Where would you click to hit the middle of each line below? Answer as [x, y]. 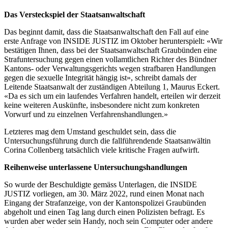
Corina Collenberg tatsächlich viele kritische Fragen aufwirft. [102, 150]
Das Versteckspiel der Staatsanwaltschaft [75, 14]
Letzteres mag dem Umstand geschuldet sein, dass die [90, 131]
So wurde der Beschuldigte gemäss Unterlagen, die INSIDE [101, 184]
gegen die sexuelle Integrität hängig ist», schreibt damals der [100, 77]
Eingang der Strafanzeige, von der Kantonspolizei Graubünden [105, 203]
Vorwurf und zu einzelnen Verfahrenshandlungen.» [86, 114]
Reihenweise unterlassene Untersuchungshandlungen [96, 167]
